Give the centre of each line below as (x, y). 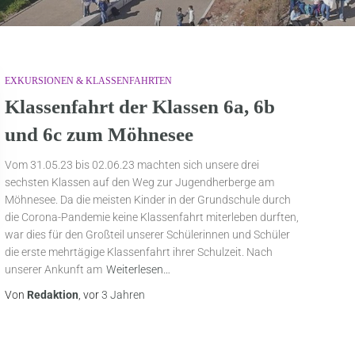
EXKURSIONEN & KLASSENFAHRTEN (89, 81)
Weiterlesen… (139, 270)
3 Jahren (124, 295)
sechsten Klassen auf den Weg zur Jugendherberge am (140, 183)
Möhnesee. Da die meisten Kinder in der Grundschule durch (148, 200)
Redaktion (53, 295)
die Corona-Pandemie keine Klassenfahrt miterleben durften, (152, 218)
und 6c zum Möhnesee (99, 135)
